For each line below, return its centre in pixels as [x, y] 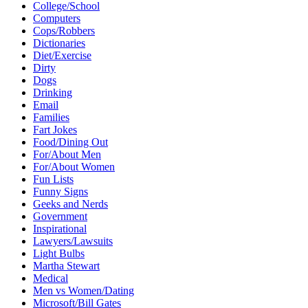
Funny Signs [60, 191]
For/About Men [67, 154]
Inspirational [60, 228]
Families [51, 117]
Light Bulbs [59, 253]
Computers [57, 18]
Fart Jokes [55, 129]
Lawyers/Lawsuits [73, 241]
